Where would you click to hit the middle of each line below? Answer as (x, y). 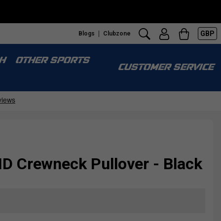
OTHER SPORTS (52, 61)
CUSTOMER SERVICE (165, 68)
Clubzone (117, 33)
